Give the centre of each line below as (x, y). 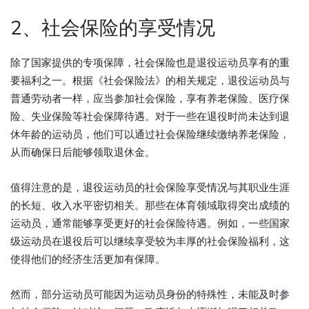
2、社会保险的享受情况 (113, 28)
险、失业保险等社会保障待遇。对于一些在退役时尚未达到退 (150, 117)
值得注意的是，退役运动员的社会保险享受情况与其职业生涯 (150, 188)
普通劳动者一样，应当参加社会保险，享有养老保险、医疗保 (150, 99)
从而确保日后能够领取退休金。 (83, 152)
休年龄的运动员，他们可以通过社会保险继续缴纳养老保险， (150, 134)
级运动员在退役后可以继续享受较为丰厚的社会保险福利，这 (150, 241)
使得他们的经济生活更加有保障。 (88, 259)
